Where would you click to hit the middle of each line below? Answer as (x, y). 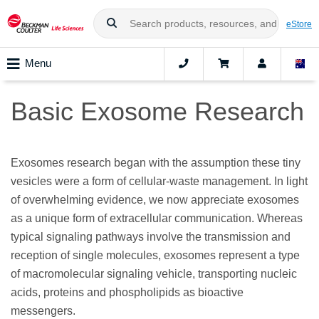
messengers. (46, 311)
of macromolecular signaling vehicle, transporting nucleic (154, 274)
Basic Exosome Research (157, 112)
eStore (299, 23)
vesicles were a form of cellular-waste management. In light (159, 182)
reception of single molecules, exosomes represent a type (155, 256)
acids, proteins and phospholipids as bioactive (127, 293)
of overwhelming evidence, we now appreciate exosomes (155, 200)
